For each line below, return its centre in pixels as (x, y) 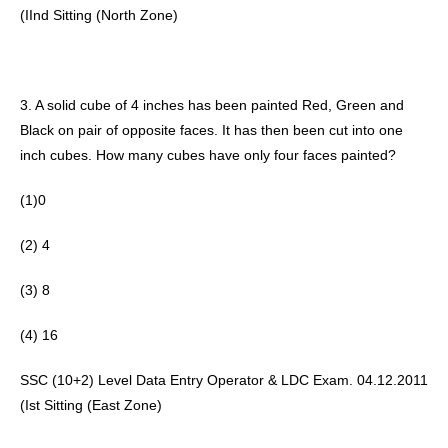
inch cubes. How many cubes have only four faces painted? (210, 155)
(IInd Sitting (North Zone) (101, 15)
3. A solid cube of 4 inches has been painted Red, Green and (212, 105)
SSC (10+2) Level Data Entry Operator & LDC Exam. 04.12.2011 (224, 380)
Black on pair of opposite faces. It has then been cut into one (211, 130)
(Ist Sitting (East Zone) (93, 405)
